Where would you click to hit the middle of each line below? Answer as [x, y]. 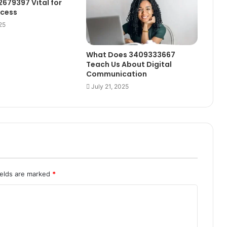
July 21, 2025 [110, 86]
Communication [116, 74]
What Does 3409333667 [130, 54]
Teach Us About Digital [129, 64]
